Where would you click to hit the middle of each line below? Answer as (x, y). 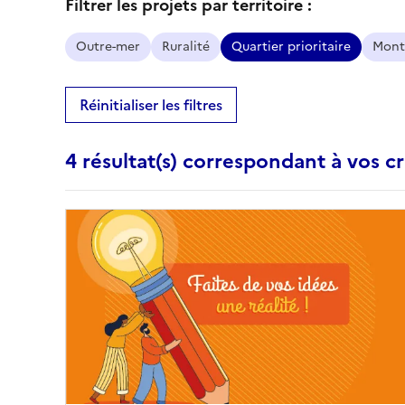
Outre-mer (108, 47)
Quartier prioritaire (291, 47)
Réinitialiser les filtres (151, 105)
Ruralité (186, 47)
